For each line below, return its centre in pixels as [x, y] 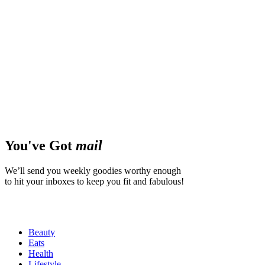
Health [41, 253]
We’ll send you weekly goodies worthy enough [93, 170]
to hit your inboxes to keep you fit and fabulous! [94, 181]
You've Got [40, 145]
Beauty [42, 232]
